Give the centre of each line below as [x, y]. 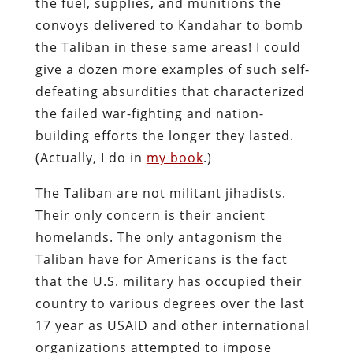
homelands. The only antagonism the [159, 237]
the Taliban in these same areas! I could [168, 47]
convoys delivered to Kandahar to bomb [169, 25]
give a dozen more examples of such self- [172, 69]
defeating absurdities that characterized [170, 91]
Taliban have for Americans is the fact [161, 259]
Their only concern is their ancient [150, 215]
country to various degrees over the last [170, 303]
